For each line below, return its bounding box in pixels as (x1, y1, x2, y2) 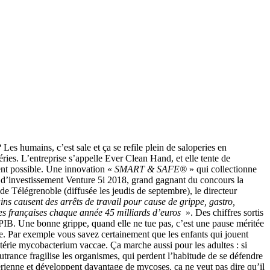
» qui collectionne (187, 163, 257, 174)
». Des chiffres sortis (183, 207, 263, 218)
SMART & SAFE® (115, 163, 187, 174)
